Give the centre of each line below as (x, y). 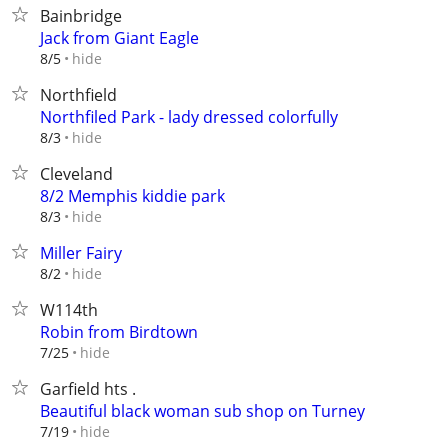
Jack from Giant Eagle (119, 38)
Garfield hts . (88, 389)
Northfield (78, 95)
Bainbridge (81, 16)
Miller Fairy (81, 253)
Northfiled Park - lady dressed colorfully (189, 117)
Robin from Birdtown (119, 332)
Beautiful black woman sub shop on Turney (202, 411)
